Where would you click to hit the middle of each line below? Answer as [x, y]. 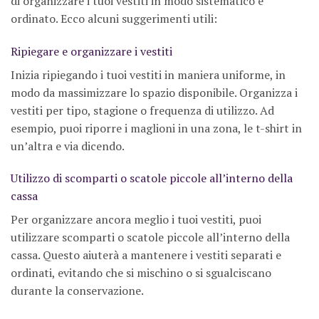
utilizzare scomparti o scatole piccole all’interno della [150, 237]
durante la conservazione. [77, 291]
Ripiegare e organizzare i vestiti [91, 51]
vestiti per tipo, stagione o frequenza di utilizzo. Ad [142, 110]
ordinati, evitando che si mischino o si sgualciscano [141, 273]
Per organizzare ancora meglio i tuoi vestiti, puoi [136, 220]
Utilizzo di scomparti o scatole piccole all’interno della [152, 178]
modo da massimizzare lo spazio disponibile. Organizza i [154, 92]
